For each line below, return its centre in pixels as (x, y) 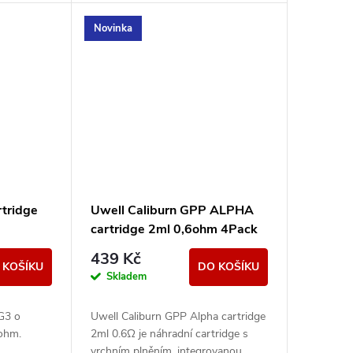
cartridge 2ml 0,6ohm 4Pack (174, 230)
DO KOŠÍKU (228, 267)
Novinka (113, 28)
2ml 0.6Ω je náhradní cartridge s (169, 334)
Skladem (126, 277)
